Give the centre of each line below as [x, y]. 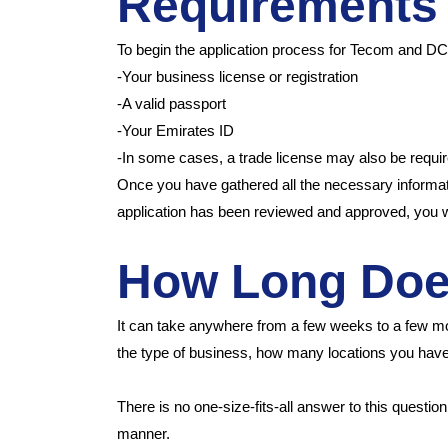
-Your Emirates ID [175, 130]
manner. [143, 433]
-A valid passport [171, 103]
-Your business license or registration [237, 76]
